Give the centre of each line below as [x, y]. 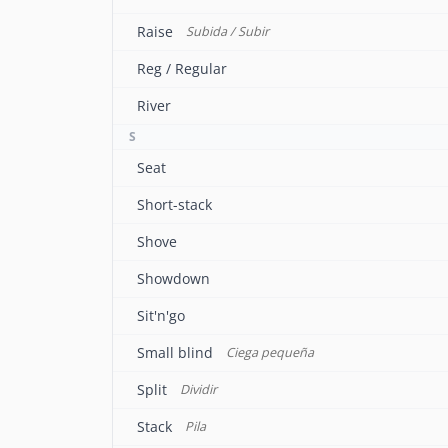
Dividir [198, 389]
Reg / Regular [182, 68]
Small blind [175, 352]
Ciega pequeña [269, 352]
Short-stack [174, 204]
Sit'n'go [161, 315]
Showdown [173, 278]
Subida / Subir [227, 31]
